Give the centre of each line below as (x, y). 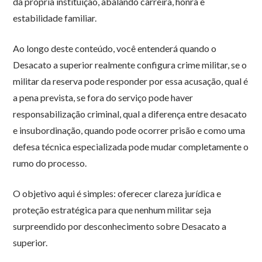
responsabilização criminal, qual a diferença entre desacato (130, 114)
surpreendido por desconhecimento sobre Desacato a (120, 226)
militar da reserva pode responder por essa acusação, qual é (131, 81)
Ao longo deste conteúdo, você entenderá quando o (115, 49)
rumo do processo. (50, 163)
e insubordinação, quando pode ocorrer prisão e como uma (129, 130)
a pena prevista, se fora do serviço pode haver (103, 98)
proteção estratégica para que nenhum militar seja (112, 210)
